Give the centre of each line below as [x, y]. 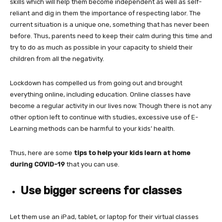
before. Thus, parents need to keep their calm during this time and [111, 36]
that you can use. [92, 164]
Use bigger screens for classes [101, 190]
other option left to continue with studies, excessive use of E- [104, 117]
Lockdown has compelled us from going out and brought [96, 83]
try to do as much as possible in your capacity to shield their [101, 47]
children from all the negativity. [57, 58]
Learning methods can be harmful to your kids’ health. [92, 128]
